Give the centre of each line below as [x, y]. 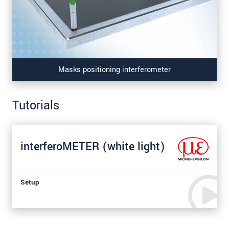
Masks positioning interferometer [114, 70]
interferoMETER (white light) [93, 146]
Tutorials [36, 105]
